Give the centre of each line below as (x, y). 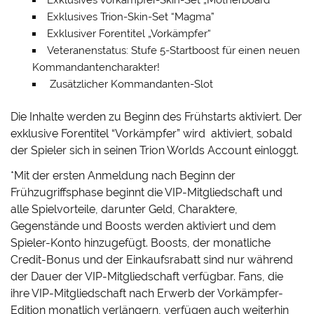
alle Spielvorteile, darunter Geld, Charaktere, (124, 210)
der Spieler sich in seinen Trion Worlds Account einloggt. (155, 151)
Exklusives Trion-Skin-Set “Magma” (130, 17)
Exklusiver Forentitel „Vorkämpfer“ (129, 34)
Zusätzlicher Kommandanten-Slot (130, 84)
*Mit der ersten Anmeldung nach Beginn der (123, 176)
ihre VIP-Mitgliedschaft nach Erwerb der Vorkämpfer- (147, 294)
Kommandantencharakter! (96, 68)
